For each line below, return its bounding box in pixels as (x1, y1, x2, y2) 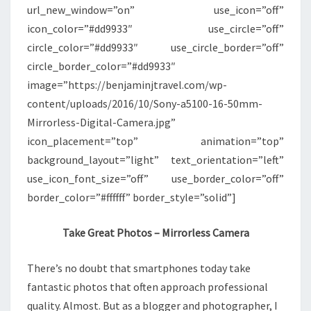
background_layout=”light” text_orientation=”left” (27, 153, 284, 167)
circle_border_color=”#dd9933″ (27, 59, 176, 74)
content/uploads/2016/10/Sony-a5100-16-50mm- (27, 96, 262, 111)
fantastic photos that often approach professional (27, 280, 268, 294)
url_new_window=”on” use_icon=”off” (27, 3, 284, 17)
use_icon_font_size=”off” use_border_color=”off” (27, 171, 284, 186)
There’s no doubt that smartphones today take (27, 261, 251, 276)
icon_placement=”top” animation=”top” (27, 134, 284, 149)
